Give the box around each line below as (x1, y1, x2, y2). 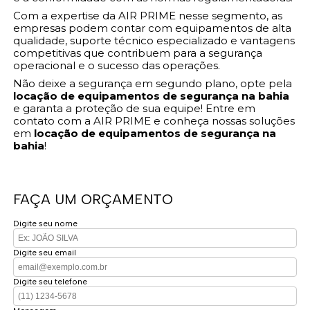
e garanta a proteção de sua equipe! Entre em (13, 101, 256, 115)
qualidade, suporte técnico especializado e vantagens (13, 33, 295, 47)
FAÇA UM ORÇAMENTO (13, 190, 174, 208)
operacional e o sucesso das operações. (13, 58, 221, 72)
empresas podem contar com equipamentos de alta (13, 21, 292, 35)
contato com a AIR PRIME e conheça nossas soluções (13, 113, 295, 127)
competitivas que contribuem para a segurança (13, 46, 263, 60)
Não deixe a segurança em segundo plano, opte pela (13, 76, 293, 90)
